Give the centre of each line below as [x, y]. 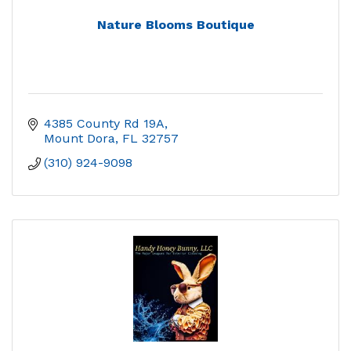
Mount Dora [80, 138]
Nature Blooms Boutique [175, 24]
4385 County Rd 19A [104, 123]
